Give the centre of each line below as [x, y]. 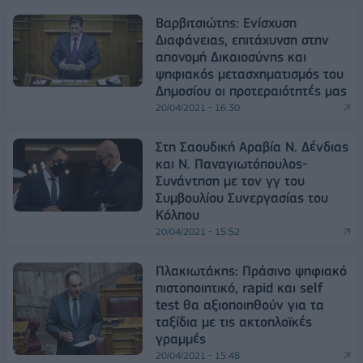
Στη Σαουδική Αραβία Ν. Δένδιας [252, 147]
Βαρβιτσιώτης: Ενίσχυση [226, 23]
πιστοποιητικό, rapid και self [239, 288]
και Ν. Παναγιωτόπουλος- [232, 164]
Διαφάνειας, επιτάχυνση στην [242, 40]
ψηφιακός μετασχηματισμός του [250, 74]
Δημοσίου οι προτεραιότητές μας [251, 91]
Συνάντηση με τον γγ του [230, 181]
